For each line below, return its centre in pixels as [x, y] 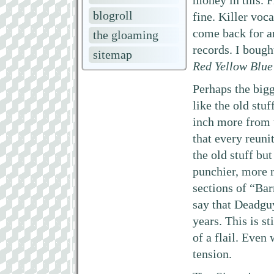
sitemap [113, 55]
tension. [213, 254]
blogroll [113, 16]
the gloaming [126, 35]
